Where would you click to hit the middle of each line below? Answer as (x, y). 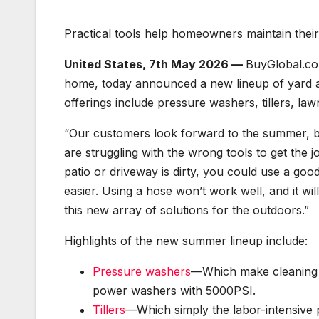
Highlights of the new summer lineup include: (186, 241)
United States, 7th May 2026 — (155, 64)
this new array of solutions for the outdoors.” (187, 210)
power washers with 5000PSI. (176, 291)
